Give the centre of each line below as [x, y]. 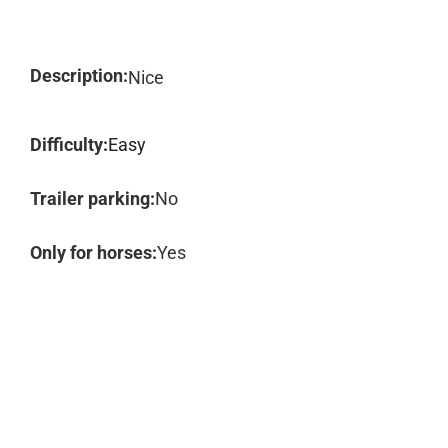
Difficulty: [69, 144]
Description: [79, 75]
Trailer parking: [92, 198]
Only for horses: [93, 252]
